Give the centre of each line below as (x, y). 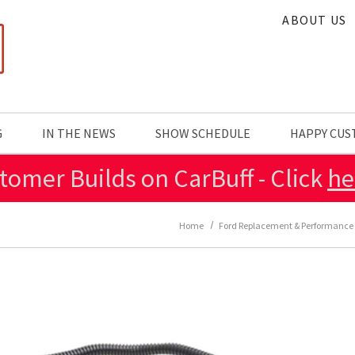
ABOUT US (314, 20)
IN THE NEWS (79, 133)
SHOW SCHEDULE (203, 133)
